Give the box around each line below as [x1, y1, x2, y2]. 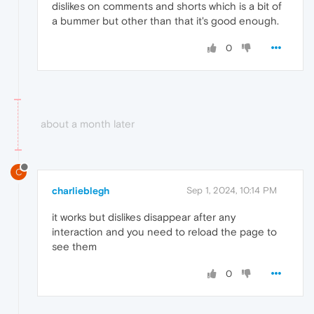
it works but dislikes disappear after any [52, 211, 235, 224]
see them [52, 240, 97, 253]
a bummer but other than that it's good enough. [52, 15, 279, 27]
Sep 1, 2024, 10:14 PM [186, 185, 277, 196]
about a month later [41, 118, 135, 130]
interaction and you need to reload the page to [52, 226, 277, 238]
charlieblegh [52, 185, 109, 197]
